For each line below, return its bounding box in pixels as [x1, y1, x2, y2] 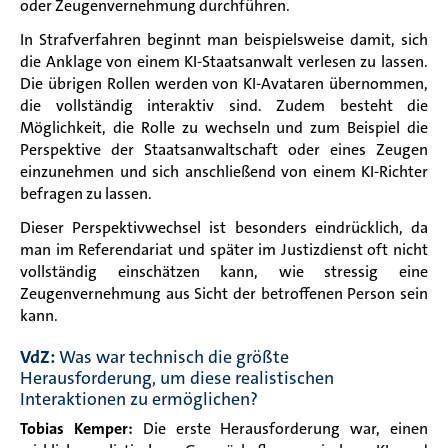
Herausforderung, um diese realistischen [20, 366, 334, 391]
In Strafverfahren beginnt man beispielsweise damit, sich [20, 29, 428, 51]
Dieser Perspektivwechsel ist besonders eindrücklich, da [20, 217, 428, 239]
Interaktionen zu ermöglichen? [20, 387, 258, 412]
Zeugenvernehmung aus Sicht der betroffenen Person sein [20, 283, 428, 305]
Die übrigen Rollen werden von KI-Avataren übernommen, [20, 73, 428, 95]
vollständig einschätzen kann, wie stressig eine [20, 261, 428, 283]
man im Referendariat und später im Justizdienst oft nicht [20, 239, 428, 261]
